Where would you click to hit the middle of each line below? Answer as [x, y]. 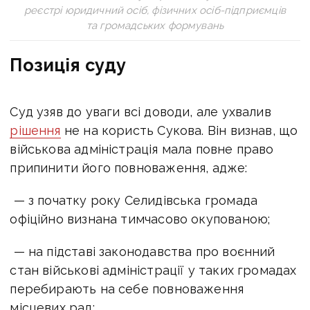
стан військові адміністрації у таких [124, 270]
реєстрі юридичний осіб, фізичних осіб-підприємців [155, 10]
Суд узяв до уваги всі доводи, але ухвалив [140, 111]
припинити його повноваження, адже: [129, 167]
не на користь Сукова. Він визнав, [170, 130]
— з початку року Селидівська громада [134, 200]
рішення [35, 130]
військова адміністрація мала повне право [142, 149]
